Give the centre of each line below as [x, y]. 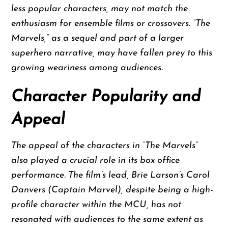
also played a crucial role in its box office [96, 161]
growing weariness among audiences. [87, 68]
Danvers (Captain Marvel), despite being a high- [112, 190]
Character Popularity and [106, 97]
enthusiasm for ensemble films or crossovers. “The [111, 23]
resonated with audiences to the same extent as [107, 220]
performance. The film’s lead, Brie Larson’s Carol [111, 176]
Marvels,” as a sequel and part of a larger [98, 38]
